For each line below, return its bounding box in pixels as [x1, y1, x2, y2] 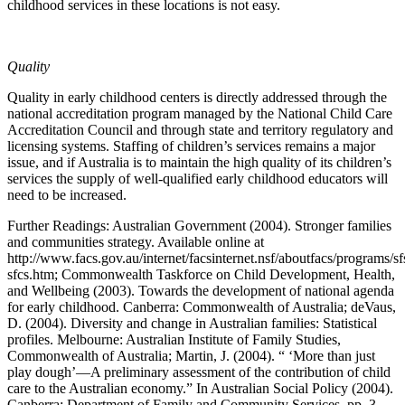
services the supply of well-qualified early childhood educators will [7, 170, 388, 186]
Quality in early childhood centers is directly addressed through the [7, 89, 387, 105]
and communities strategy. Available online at [7, 233, 264, 250]
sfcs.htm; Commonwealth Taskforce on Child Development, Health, [7, 266, 395, 282]
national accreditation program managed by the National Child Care [7, 105, 392, 121]
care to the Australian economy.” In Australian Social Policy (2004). [7, 380, 393, 396]
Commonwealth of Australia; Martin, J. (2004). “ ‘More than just [7, 347, 375, 363]
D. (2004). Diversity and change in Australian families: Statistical [7, 315, 377, 331]
